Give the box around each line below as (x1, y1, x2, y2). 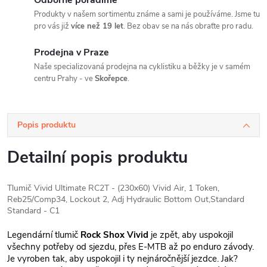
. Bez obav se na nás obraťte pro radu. (123, 21, 253, 32)
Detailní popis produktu (7, 146, 188, 169)
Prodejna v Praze (34, 46, 109, 59)
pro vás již (34, 21, 71, 32)
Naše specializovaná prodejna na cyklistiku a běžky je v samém (34, 61, 250, 72)
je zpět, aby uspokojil (148, 229, 233, 241)
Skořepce (95, 73, 128, 84)
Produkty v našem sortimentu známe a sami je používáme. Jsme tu (34, 9, 260, 20)
